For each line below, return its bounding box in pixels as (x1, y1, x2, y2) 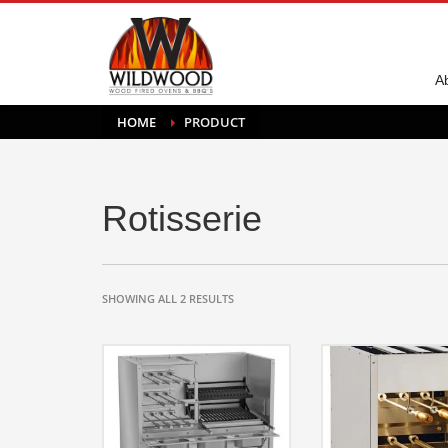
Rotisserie (102, 198, 262, 239)
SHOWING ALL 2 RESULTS (102, 291, 234, 306)
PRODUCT (184, 113, 245, 131)
